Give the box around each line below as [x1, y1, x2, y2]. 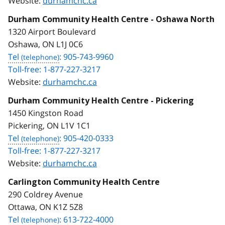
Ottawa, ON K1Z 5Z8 [8, 201, 83, 212]
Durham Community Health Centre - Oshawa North [8, 14, 214, 24]
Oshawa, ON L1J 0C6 [8, 38, 83, 50]
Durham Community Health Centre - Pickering [8, 95, 194, 105]
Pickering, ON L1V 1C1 [8, 120, 90, 131]
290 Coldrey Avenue [8, 188, 83, 200]
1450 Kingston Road [8, 107, 83, 119]
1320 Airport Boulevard [8, 26, 96, 37]
